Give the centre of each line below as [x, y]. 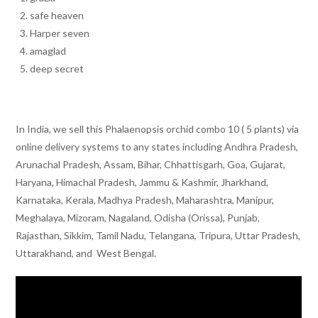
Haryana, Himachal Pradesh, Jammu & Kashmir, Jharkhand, [142, 182]
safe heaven [57, 15]
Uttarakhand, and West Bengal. [86, 253]
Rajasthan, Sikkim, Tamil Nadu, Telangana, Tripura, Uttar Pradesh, [158, 235]
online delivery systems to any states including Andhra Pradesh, [157, 146]
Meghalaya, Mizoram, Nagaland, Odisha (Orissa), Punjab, [138, 217]
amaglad [48, 50]
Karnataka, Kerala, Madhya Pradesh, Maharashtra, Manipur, [145, 199]
